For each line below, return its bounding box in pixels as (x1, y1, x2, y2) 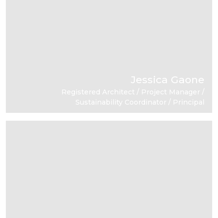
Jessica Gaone (131, 73, 204, 86)
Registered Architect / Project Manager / (61, 87, 204, 96)
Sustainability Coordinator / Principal (75, 97, 204, 107)
